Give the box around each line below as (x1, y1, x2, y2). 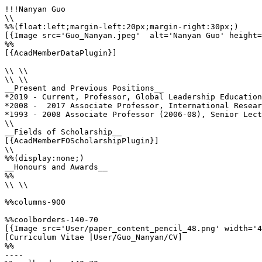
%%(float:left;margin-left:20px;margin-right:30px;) (5, 22, 239, 31)
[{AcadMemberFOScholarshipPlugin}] (5, 136, 159, 145)
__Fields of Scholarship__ (5, 127, 122, 136)
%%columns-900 (5, 198, 65, 206)
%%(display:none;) (5, 154, 84, 163)
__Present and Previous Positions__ (5, 84, 164, 92)
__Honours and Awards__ (5, 163, 108, 171)
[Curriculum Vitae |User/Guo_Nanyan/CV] (5, 233, 182, 242)
